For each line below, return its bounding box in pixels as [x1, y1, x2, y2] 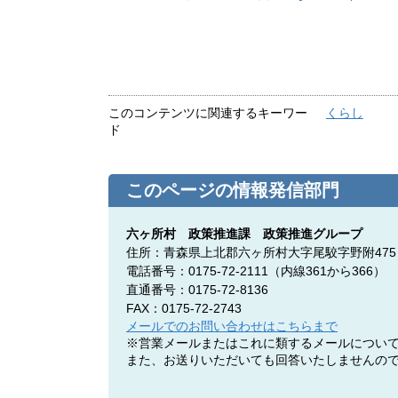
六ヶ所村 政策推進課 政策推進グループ [126, 227, 362, 242]
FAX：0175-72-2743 [126, 301, 242, 316]
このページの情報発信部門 [126, 180, 339, 201]
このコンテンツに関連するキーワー [108, 106, 307, 121]
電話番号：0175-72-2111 [126, 264, 268, 279]
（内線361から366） [268, 264, 386, 279]
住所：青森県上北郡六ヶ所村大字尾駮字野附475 [126, 245, 396, 260]
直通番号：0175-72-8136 [126, 283, 268, 298]
